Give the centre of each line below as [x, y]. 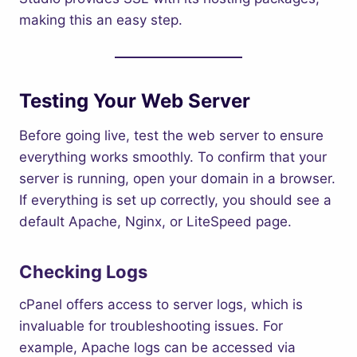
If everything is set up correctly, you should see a [175, 200]
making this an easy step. [101, 20]
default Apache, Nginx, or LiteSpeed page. [155, 222]
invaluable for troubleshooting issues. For [151, 326]
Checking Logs [83, 272]
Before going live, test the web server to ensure [171, 135]
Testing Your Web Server [135, 101]
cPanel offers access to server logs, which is [161, 304]
